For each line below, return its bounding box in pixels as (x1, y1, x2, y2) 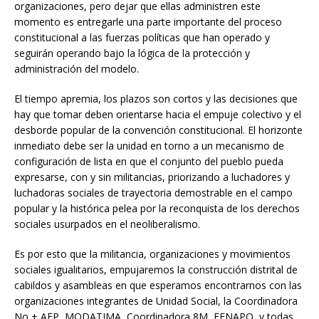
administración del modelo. (14, 61, 139, 75)
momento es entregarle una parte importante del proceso (14, 14, 282, 28)
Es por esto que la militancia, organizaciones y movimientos (14, 246, 291, 261)
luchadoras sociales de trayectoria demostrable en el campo (14, 185, 293, 199)
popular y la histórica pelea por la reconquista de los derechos (14, 201, 300, 215)
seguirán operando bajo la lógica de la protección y (14, 46, 250, 60)
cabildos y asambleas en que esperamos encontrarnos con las (14, 278, 302, 292)
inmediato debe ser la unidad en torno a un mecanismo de (14, 138, 284, 152)
